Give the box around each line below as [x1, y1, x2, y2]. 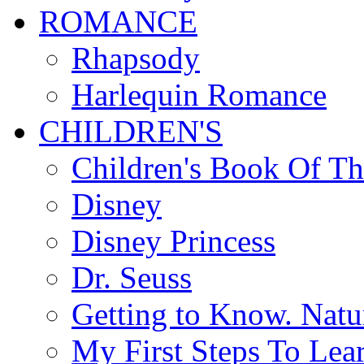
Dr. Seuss [71, 260, 192, 295]
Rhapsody [71, 41, 200, 76]
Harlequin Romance [71, 77, 327, 112]
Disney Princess [71, 223, 275, 258]
